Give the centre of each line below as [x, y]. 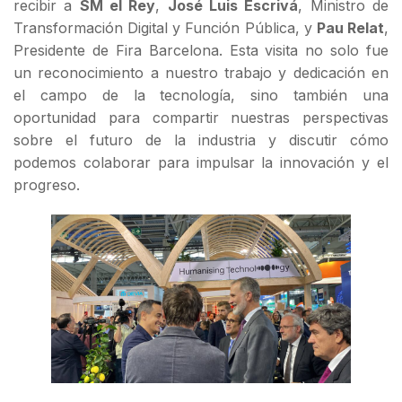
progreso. [47, 185]
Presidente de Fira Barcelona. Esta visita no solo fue [201, 51]
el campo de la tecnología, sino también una [201, 96]
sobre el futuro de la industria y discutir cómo [201, 140]
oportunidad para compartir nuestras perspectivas [201, 118]
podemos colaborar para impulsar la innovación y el [201, 163]
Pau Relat [350, 28]
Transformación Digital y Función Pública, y [165, 28]
